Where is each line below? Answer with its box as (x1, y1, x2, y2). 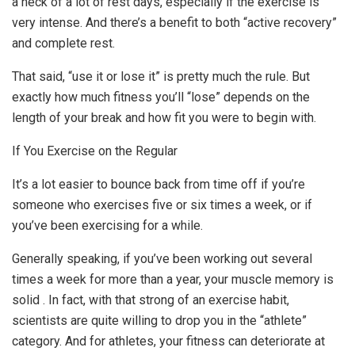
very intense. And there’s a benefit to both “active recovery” (12, 14, 337, 30)
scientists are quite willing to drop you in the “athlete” (12, 312, 307, 328)
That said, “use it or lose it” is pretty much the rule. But (12, 68, 310, 84)
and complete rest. (12, 35, 115, 51)
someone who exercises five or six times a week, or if (12, 197, 312, 212)
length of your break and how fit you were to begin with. (12, 109, 316, 125)
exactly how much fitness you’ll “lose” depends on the (12, 89, 310, 105)
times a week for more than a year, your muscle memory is (12, 271, 334, 287)
